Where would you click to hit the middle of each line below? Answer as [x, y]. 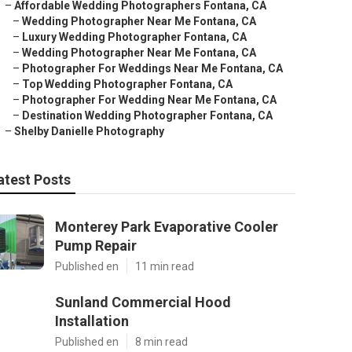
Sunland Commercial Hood [143, 302]
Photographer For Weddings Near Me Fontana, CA [152, 68]
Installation [92, 321]
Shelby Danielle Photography [89, 131]
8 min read [161, 342]
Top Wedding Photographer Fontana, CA [127, 84]
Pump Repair [96, 246]
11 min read [165, 266]
